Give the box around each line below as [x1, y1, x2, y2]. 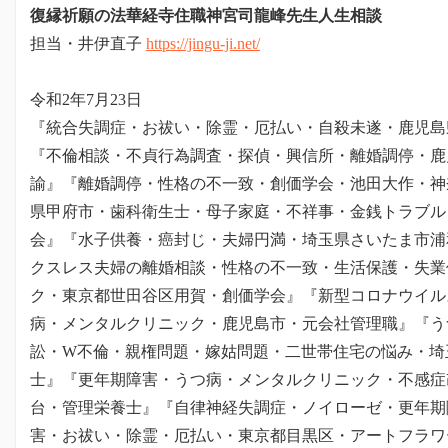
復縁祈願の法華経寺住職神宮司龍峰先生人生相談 [30, 7, 382, 24]
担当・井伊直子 [30, 35, 146, 52]
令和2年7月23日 [30, 91, 142, 108]
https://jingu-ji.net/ [146, 35, 260, 52]
